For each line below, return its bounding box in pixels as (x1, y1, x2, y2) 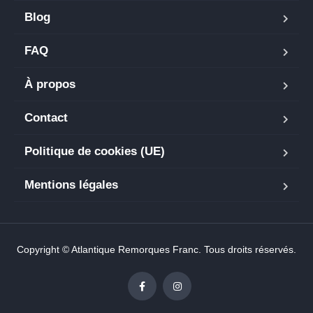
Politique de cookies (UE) (24, 145, 165, 158)
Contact (24, 111, 68, 124)
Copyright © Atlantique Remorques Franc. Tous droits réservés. (17, 244, 296, 255)
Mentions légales (24, 178, 118, 191)
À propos (24, 78, 75, 91)
